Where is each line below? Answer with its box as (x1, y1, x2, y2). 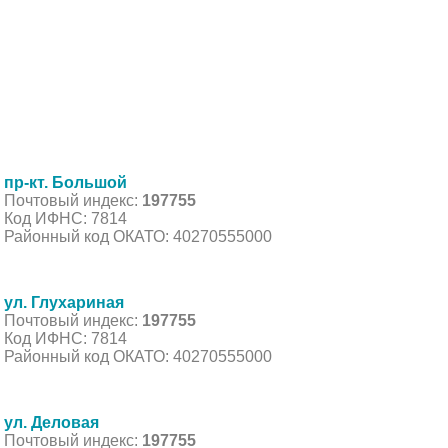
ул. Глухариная (4, 293, 124, 311)
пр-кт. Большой (4, 173, 127, 191)
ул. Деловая (4, 413, 99, 431)
